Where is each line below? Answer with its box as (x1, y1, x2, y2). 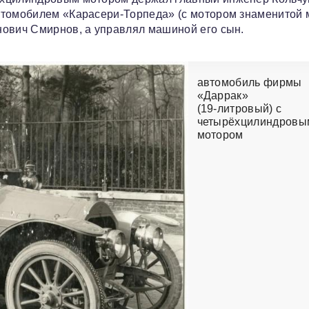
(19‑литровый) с (197, 103, 282, 115)
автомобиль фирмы (197, 77, 302, 89)
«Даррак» (197, 90, 249, 102)
